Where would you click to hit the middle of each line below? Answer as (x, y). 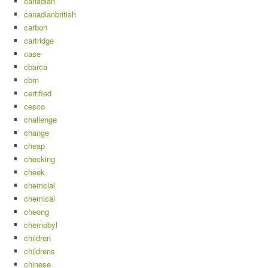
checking (39, 159)
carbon (36, 28)
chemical (39, 199)
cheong (36, 212)
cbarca (36, 67)
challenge (40, 120)
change (36, 133)
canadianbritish (50, 14)
